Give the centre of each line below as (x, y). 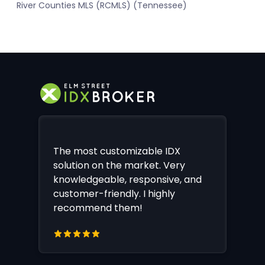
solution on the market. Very (119, 165)
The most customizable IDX (117, 151)
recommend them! (98, 208)
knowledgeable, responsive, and (127, 179)
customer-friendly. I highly (114, 193)
